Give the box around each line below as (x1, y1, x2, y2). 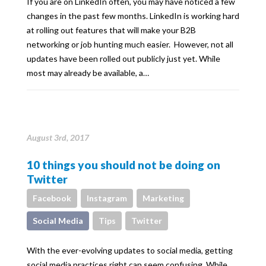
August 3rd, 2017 (27, 132, 89, 142)
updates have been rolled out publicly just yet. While (27, 53, 220, 64)
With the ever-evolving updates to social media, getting (27, 245, 233, 255)
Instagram (87, 193, 127, 203)
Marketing (142, 193, 184, 203)
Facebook (33, 193, 71, 203)
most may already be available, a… (27, 68, 149, 78)
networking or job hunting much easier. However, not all (27, 39, 233, 49)
